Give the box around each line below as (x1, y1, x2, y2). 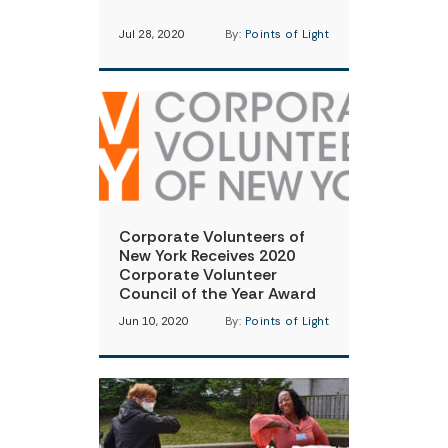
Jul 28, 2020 (119, 27, 185, 42)
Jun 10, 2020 (119, 314, 189, 329)
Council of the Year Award (119, 283, 316, 304)
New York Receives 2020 (119, 245, 295, 266)
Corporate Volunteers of (119, 226, 305, 247)
